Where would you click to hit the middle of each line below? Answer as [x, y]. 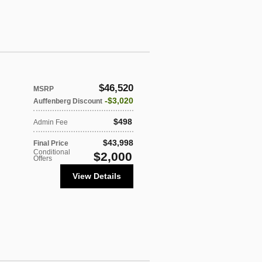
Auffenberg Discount [68, 101]
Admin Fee [51, 122]
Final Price [51, 143]
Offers [43, 158]
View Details [97, 176]
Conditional [52, 152]
